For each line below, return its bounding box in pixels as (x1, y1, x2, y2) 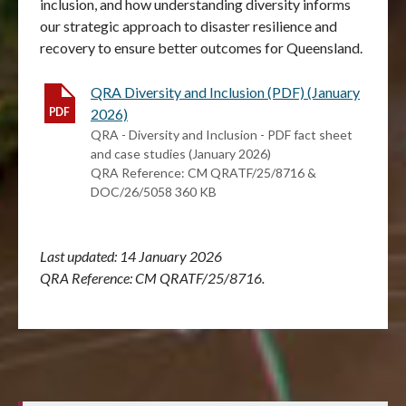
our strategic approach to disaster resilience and (40, 16, 337, 34)
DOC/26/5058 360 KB (91, 183, 217, 199)
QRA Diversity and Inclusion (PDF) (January (91, 82, 360, 101)
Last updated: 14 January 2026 (40, 246, 222, 265)
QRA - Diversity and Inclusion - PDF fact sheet (91, 126, 353, 142)
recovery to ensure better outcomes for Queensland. (40, 38, 362, 56)
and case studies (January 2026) (91, 145, 271, 161)
